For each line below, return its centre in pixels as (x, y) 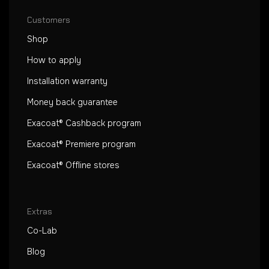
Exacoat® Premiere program (81, 144)
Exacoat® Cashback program (84, 123)
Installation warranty (67, 81)
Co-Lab (42, 230)
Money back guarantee (72, 102)
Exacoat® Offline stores (73, 165)
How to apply (54, 60)
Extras (40, 211)
